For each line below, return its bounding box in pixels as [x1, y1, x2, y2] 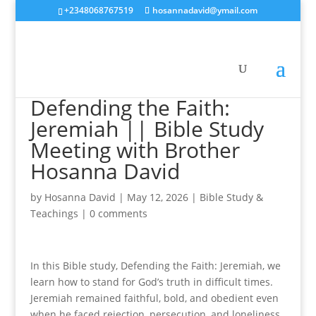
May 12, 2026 [126, 190, 188, 204]
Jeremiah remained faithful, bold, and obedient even [30, 291, 279, 305]
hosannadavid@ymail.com [152, 4, 258, 16]
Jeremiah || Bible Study [30, 114, 264, 143]
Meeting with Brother [30, 135, 240, 164]
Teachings [30, 207, 78, 220]
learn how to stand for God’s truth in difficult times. [30, 275, 273, 288]
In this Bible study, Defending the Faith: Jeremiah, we [30, 259, 281, 272]
